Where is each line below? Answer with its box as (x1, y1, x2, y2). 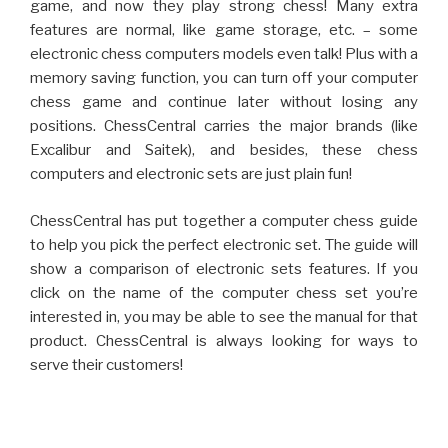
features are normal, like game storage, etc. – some (30, 21, 418, 40)
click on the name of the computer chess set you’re (30, 283, 418, 302)
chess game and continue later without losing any (30, 93, 418, 112)
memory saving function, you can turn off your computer (30, 69, 418, 88)
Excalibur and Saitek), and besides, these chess (30, 141, 418, 160)
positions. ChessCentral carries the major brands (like (30, 117, 418, 136)
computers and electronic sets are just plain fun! (30, 165, 352, 184)
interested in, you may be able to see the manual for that (30, 307, 418, 326)
